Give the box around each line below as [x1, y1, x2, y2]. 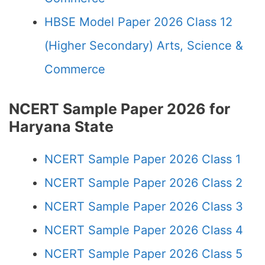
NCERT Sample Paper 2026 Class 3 [44, 199, 243, 214]
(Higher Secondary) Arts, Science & [44, 38, 243, 53]
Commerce [44, 62, 105, 76]
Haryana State [9, 118, 114, 135]
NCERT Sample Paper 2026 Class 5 [44, 247, 243, 261]
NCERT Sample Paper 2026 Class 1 [44, 152, 241, 166]
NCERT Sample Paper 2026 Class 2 [44, 176, 243, 190]
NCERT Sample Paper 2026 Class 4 [44, 223, 243, 237]
